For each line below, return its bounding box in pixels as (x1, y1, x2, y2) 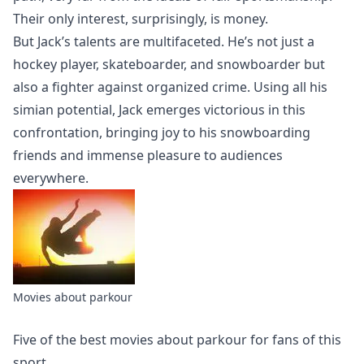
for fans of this (247, 330, 341, 349)
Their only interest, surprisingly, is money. (13, 9, 268, 28)
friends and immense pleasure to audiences (13, 145, 283, 164)
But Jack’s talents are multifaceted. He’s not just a (13, 32, 314, 50)
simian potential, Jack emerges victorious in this (13, 100, 305, 119)
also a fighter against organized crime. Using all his (13, 77, 327, 96)
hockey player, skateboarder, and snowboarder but (13, 54, 325, 73)
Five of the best (13, 330, 110, 349)
